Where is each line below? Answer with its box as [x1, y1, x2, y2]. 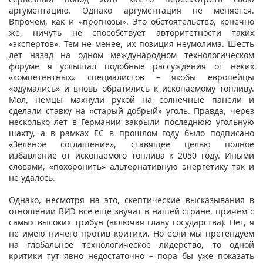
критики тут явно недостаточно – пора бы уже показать [9, 249, 254, 261]
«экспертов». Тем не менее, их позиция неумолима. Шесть [9, 38, 254, 49]
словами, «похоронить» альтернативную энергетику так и [9, 160, 254, 172]
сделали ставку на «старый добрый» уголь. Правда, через [9, 104, 254, 116]
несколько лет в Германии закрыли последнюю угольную [9, 116, 254, 127]
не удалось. [9, 171, 58, 183]
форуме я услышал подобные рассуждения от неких [9, 60, 254, 72]
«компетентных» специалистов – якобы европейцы [9, 71, 254, 83]
